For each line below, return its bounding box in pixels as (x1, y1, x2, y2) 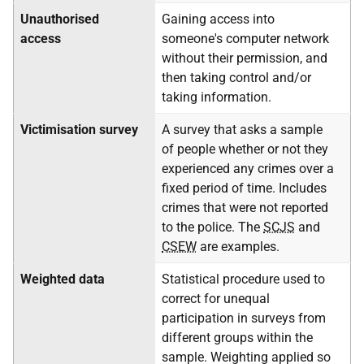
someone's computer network (162, 31, 329, 46)
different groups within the (162, 330, 313, 345)
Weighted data (20, 271, 105, 287)
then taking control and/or (162, 70, 311, 85)
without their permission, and (162, 50, 327, 66)
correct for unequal (162, 291, 270, 306)
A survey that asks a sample (162, 122, 323, 137)
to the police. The (162, 219, 263, 235)
